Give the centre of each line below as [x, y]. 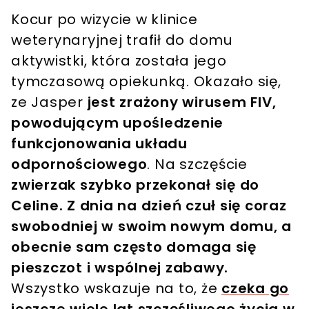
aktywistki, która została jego [119, 60]
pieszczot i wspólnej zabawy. [120, 267]
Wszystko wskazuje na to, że [116, 288]
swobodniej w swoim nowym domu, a [151, 226]
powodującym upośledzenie [117, 122]
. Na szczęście [197, 164]
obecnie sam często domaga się [134, 247]
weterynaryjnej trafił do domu [122, 40]
